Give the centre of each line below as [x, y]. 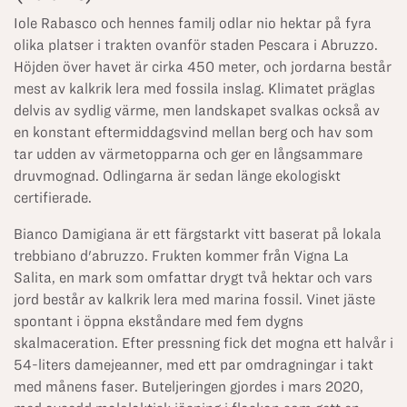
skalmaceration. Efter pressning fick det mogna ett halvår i [203, 343]
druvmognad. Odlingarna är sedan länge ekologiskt [177, 176]
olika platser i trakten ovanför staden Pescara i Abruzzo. [196, 45]
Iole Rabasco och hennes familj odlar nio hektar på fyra [193, 23]
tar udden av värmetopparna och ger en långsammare [188, 154]
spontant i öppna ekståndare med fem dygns [159, 321]
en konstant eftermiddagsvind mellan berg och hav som [194, 132]
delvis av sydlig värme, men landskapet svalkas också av [197, 110]
